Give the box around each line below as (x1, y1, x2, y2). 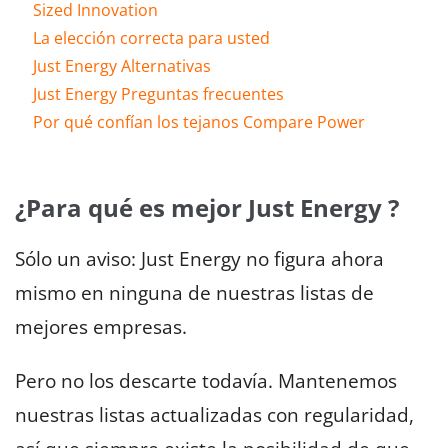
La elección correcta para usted (33, 27, 270, 50)
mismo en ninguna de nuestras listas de (15, 280, 374, 307)
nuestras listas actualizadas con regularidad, (15, 402, 414, 429)
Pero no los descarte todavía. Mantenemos (15, 368, 397, 395)
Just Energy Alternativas (33, 55, 211, 78)
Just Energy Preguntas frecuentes (33, 83, 284, 106)
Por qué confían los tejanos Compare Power (33, 111, 365, 134)
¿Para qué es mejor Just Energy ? (15, 191, 399, 225)
